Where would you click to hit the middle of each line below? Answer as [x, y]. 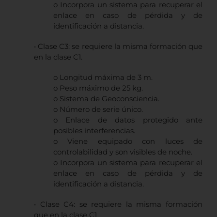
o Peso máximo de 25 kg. [98, 88]
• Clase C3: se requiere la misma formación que [118, 46]
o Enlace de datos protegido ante [128, 120]
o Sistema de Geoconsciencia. [106, 99]
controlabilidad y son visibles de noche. [123, 152]
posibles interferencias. [94, 131]
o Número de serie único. [98, 109]
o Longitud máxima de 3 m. [103, 77]
